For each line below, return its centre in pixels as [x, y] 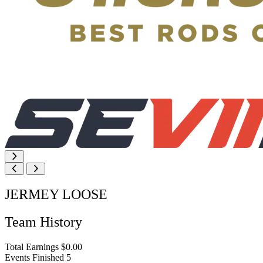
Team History [43, 222]
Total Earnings [32, 247]
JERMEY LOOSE [56, 194]
